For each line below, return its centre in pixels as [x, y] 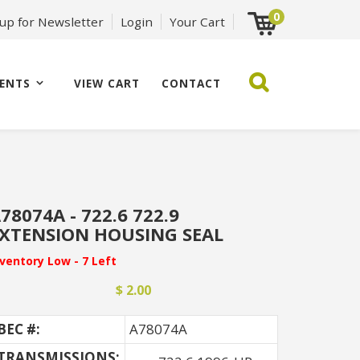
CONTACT [192, 83]
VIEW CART [107, 83]
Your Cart [197, 22]
